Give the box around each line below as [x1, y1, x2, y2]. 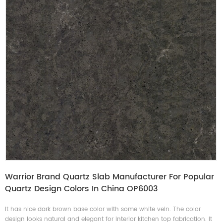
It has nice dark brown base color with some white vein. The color [5, 204, 201, 214]
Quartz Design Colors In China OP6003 [5, 182, 158, 195]
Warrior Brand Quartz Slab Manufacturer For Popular [5, 170, 214, 183]
